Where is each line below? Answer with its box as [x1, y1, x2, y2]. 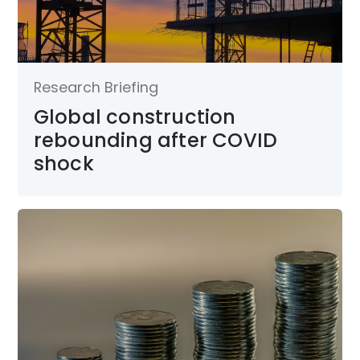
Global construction [33, 104, 236, 131]
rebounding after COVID [33, 127, 278, 154]
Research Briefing [33, 77, 158, 98]
